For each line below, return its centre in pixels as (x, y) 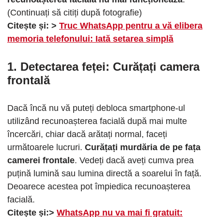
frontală (29, 80)
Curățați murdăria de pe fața (143, 147)
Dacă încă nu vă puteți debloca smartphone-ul (96, 108)
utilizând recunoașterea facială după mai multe (97, 121)
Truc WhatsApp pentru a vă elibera (131, 25)
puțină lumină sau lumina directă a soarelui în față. (104, 173)
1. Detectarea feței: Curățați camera (103, 66)
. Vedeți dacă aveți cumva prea (134, 160)
